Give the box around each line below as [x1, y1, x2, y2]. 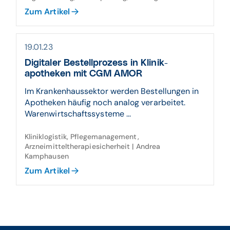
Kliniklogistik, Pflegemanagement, [25, 132, 139, 141]
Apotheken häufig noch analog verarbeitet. [25, 97, 186, 108]
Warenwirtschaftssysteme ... [25, 108, 131, 119]
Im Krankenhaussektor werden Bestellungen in [25, 86, 199, 97]
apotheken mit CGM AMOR [25, 69, 142, 79]
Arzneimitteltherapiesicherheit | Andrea [25, 142, 161, 151]
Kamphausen [25, 151, 69, 161]
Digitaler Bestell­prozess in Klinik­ [25, 59, 168, 68]
